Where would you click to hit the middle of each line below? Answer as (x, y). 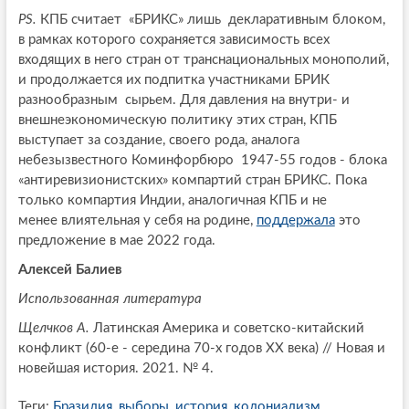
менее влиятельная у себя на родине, (137, 220)
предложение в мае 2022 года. (116, 240)
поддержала (295, 220)
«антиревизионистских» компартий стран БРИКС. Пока (192, 180)
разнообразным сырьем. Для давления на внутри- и (184, 100)
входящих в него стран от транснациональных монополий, (203, 59)
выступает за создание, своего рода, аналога (158, 140)
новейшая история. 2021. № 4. (115, 368)
